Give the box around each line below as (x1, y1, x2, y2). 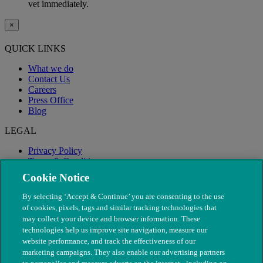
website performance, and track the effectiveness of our (22, 237, 196, 245)
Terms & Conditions (28, 156, 103, 167)
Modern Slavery (28, 167, 88, 177)
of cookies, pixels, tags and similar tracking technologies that (22, 203, 217, 212)
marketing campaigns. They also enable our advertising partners (22, 248, 225, 257)
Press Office (28, 95, 73, 106)
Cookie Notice (22, 171, 90, 184)
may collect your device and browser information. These (22, 214, 201, 223)
